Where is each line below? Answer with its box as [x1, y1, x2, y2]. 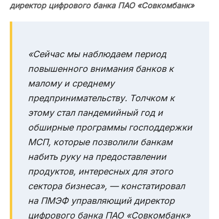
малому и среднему [28, 78, 114, 89]
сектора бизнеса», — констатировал [28, 181, 185, 192]
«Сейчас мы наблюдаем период [28, 49, 166, 60]
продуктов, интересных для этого [28, 166, 173, 177]
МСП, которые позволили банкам [28, 137, 173, 148]
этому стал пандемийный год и [28, 108, 163, 118]
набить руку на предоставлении [28, 152, 166, 162]
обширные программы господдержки [28, 122, 192, 133]
